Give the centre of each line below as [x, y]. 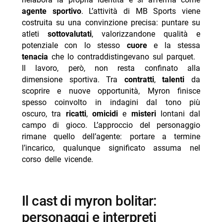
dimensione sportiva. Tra [73, 79]
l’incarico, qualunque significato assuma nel [111, 148]
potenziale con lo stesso [74, 45]
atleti [34, 34]
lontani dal [178, 113]
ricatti [76, 113]
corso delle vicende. [57, 159]
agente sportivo [51, 11]
